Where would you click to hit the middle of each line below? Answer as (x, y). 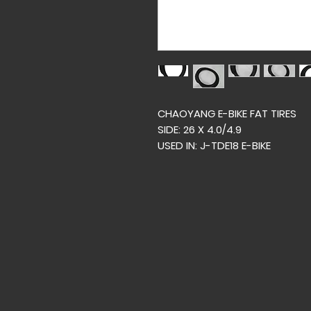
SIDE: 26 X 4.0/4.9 (200, 129)
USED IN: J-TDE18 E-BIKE (214, 145)
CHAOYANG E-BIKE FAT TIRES (227, 114)
